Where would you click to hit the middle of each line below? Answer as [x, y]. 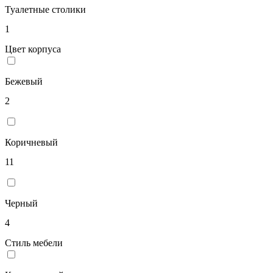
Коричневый [31, 142]
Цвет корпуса [33, 49]
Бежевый [24, 81]
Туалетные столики [45, 9]
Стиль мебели [34, 243]
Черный [21, 203]
